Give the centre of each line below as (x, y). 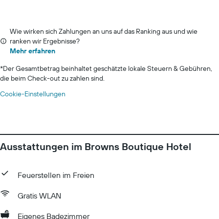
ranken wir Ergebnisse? (45, 41)
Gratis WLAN (39, 196)
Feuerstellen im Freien (56, 175)
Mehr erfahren (33, 51)
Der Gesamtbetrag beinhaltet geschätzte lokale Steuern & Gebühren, (108, 68)
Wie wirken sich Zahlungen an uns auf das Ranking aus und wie (104, 31)
